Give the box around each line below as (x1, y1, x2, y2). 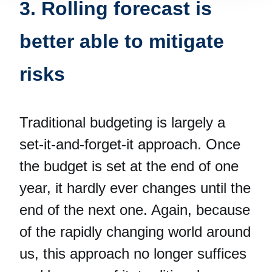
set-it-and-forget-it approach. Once (19, 135, 240, 152)
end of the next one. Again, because (19, 201, 250, 218)
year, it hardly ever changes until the (19, 179, 251, 196)
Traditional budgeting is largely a (19, 114, 225, 131)
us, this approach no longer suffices (19, 245, 246, 262)
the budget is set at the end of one (19, 157, 239, 174)
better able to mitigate (19, 30, 224, 52)
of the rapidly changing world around (19, 223, 251, 240)
